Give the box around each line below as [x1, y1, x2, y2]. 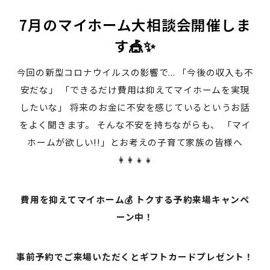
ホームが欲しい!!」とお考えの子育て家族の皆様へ [27, 135, 243, 148]
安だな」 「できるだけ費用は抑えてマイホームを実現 [20, 83, 250, 96]
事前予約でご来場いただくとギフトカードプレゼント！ [16, 250, 254, 263]
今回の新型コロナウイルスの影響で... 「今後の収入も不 [16, 65, 254, 78]
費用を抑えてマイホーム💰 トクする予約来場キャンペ [20, 192, 250, 206]
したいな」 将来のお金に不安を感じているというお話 [20, 100, 250, 113]
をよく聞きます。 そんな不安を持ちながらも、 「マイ [19, 118, 251, 131]
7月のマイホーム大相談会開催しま [19, 14, 251, 36]
